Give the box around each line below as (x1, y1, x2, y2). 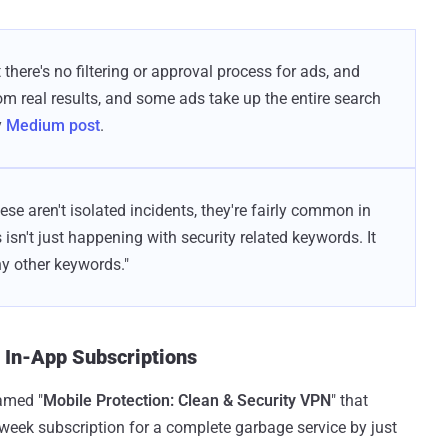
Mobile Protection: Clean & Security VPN (43, 390, 331, 410)
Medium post (6, 115, 100, 135)
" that (331, 390, 368, 410)
